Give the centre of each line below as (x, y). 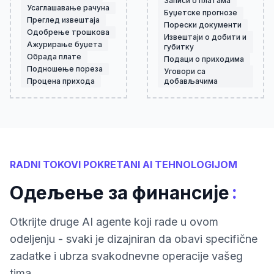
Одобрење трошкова (68, 32)
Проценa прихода (61, 81)
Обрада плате (54, 57)
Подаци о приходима (204, 59)
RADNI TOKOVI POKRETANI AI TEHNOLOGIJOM (124, 165)
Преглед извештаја (63, 20)
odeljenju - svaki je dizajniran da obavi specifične (134, 239)
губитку (179, 47)
